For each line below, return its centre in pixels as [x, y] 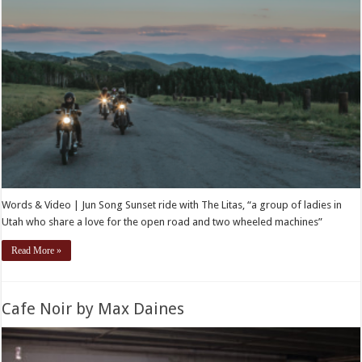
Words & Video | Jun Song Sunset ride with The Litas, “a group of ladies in [172, 204]
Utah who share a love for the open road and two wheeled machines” [162, 221]
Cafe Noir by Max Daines [93, 308]
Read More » [37, 250]
